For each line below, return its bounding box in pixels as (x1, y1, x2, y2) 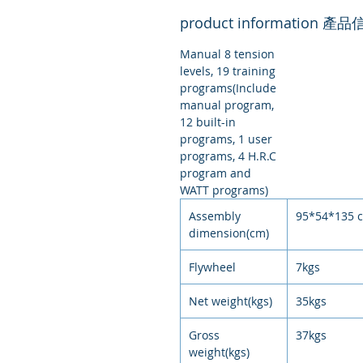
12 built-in (180, 114, 236, 130)
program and (180, 165, 251, 181)
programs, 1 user (180, 131, 272, 147)
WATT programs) (180, 182, 268, 199)
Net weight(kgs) (189, 293, 272, 310)
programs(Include (180, 80, 276, 96)
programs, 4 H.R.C (180, 148, 276, 164)
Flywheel (189, 259, 236, 275)
